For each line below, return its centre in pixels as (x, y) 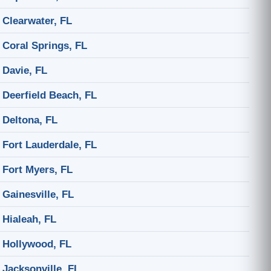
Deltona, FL (30, 120)
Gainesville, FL (38, 194)
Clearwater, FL (37, 21)
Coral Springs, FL (45, 45)
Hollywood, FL (37, 244)
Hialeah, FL (29, 219)
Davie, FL (25, 70)
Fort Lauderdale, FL (50, 145)
